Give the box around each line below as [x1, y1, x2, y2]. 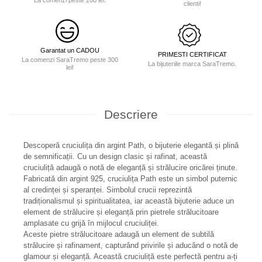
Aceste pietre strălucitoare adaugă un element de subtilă [23, 230, 214, 239]
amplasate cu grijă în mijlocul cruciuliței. [23, 219, 159, 228]
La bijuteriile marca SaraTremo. [148, 60, 236, 67]
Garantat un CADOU [40, 47, 99, 54]
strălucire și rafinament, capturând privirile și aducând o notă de [23, 241, 238, 250]
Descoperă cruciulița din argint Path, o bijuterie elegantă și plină [23, 141, 239, 150]
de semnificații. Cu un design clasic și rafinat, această [23, 152, 207, 161]
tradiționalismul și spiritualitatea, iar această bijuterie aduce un [23, 196, 234, 206]
